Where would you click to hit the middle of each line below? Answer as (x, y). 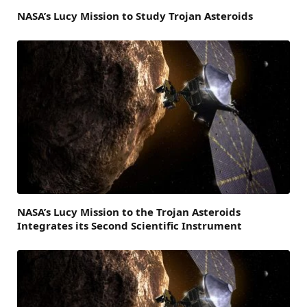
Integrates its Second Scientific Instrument (130, 226)
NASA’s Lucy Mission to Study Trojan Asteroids (135, 16)
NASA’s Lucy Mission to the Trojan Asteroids (129, 212)
